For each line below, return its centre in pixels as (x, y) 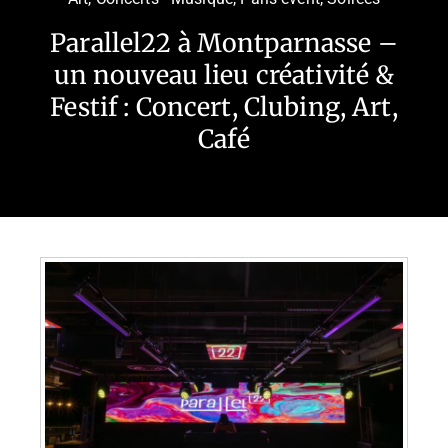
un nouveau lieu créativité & (224, 74)
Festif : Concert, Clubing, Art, (224, 106)
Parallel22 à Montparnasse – (224, 42)
